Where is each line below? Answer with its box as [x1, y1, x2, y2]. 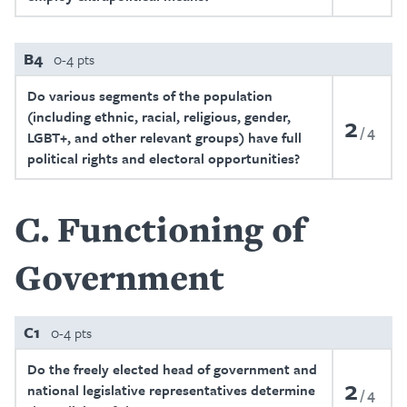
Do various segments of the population [27, 85, 273, 105]
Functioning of [57, 205, 305, 253]
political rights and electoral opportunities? [27, 148, 300, 168]
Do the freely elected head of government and [27, 359, 317, 379]
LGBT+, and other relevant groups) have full [27, 127, 302, 147]
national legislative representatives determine [27, 380, 315, 400]
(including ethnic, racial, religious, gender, [27, 106, 291, 126]
